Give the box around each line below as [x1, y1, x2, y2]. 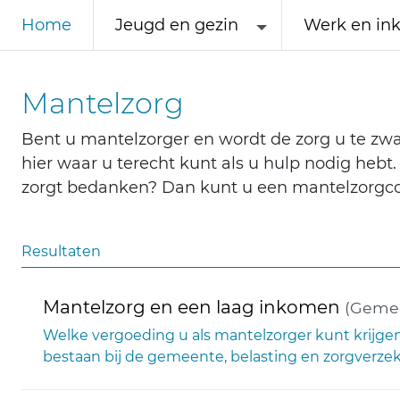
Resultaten [21, 243, 101, 260]
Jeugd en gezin [115, 15, 238, 35]
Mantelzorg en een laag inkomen [43, 296, 340, 318]
